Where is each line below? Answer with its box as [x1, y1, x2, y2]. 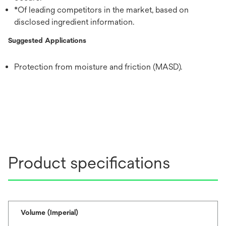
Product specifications [8, 153, 170, 172]
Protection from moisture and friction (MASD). [14, 62, 182, 72]
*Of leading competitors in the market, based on [14, 5, 189, 15]
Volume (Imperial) [21, 208, 78, 216]
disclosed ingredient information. [14, 17, 134, 27]
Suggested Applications [8, 36, 86, 44]
